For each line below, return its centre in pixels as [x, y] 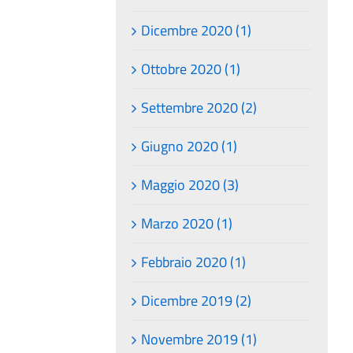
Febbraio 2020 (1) [194, 262]
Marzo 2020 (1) [187, 223]
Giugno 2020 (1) [190, 146]
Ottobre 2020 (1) [191, 69]
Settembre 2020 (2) [199, 107]
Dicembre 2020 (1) [197, 30]
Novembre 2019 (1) [199, 339]
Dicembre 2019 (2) [197, 300]
